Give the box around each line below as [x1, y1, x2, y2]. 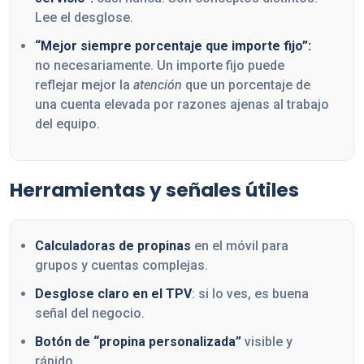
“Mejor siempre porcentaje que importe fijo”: [35, 38, 311, 54]
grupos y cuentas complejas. [35, 257, 208, 273]
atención [133, 77, 182, 93]
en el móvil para [191, 237, 288, 253]
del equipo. [35, 116, 100, 132]
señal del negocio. [35, 305, 145, 321]
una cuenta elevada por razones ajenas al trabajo [35, 97, 329, 113]
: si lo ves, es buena [192, 285, 309, 301]
